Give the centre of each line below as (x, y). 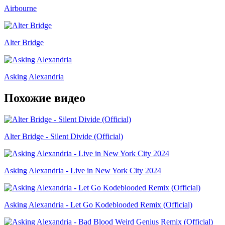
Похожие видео (45, 98)
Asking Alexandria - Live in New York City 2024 (83, 170)
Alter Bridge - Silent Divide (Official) (64, 136)
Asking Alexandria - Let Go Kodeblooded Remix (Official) (98, 204)
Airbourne (20, 8)
